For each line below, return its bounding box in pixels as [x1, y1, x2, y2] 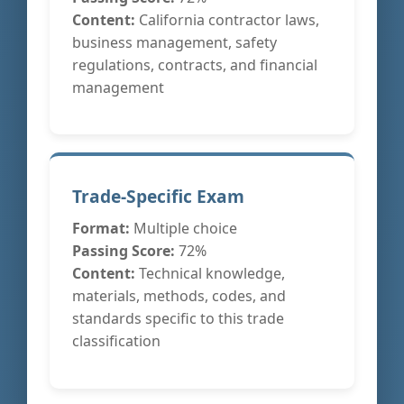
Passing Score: [72, 241, 175, 262]
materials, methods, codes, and [72, 286, 286, 307]
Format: [72, 218, 130, 239]
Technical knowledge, [135, 263, 285, 284]
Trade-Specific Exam [72, 184, 244, 209]
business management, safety [72, 32, 277, 52]
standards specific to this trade [72, 308, 284, 329]
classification [72, 331, 161, 352]
